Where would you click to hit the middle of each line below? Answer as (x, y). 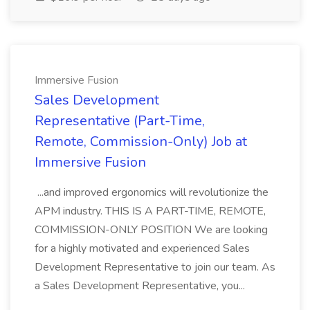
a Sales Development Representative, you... (141, 286)
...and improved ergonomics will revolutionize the (152, 192)
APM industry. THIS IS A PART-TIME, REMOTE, (150, 211)
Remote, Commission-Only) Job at (141, 142)
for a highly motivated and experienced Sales (142, 248)
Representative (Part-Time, (120, 121)
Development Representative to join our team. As (155, 267)
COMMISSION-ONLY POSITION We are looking (151, 230)
